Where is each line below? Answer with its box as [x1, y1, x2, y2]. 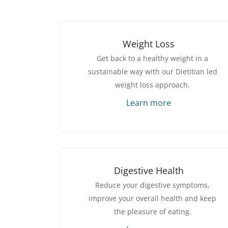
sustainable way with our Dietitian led [88, 67, 217, 77]
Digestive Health [113, 164, 184, 177]
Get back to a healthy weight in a [97, 53, 208, 64]
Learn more [126, 97, 171, 109]
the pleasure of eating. [113, 207, 191, 217]
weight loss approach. [115, 80, 190, 90]
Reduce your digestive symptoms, [95, 180, 210, 190]
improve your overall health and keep [89, 193, 216, 204]
